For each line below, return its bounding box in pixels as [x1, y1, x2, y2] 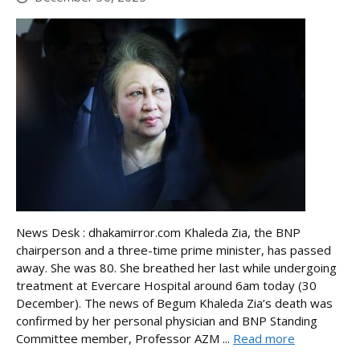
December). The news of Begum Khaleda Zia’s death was [16, 294, 333, 311]
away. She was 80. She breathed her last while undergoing [16, 259, 337, 276]
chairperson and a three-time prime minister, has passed [16, 241, 331, 258]
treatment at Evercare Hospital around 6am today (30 [16, 276, 317, 293]
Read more [233, 329, 295, 346]
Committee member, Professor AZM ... [16, 329, 233, 346]
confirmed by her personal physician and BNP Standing [16, 312, 317, 329]
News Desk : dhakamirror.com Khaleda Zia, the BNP [16, 223, 301, 240]
